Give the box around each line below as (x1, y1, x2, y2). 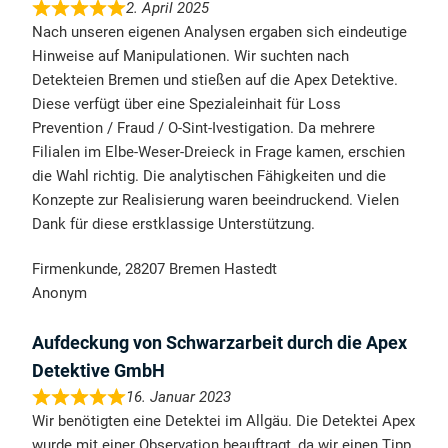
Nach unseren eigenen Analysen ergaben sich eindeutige (32, 23, 408, 42)
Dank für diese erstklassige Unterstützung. (32, 215, 316, 234)
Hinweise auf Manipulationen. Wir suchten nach (32, 47, 350, 66)
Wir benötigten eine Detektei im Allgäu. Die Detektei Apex (32, 412, 416, 431)
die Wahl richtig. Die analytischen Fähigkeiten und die (32, 167, 387, 186)
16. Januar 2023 (126, 388, 232, 407)
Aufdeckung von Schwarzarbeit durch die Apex (32, 332, 408, 354)
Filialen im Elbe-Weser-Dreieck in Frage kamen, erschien (32, 143, 406, 162)
